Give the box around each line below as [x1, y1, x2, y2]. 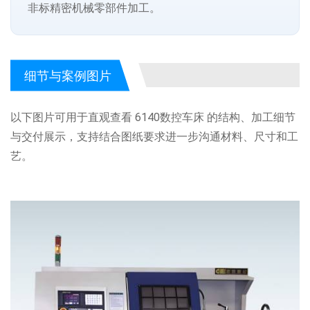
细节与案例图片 [24, 68, 111, 82]
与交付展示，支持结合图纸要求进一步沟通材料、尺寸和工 [10, 130, 298, 143]
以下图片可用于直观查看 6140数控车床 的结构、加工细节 [10, 111, 295, 124]
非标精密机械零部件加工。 [28, 1, 161, 15]
